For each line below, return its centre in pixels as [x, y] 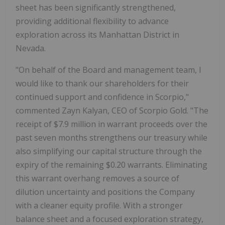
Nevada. [31, 48]
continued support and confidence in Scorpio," [102, 97]
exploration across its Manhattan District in [97, 34]
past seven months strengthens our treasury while [111, 137]
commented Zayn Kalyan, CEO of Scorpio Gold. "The [112, 110]
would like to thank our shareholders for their [102, 83]
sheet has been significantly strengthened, [96, 7]
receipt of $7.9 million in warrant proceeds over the [111, 124]
